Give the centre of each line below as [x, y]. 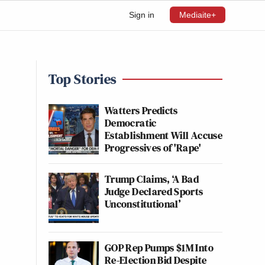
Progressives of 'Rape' [153, 148]
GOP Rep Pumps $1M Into [159, 248]
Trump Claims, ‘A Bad [152, 179]
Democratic [131, 123]
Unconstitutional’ [143, 204]
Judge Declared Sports [154, 191]
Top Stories [83, 79]
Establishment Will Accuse [164, 135]
